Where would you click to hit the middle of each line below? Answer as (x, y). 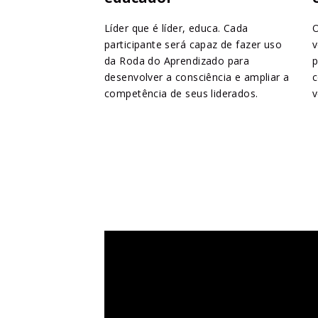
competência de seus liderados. (181, 94)
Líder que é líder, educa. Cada (176, 28)
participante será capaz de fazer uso (193, 45)
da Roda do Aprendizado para (177, 61)
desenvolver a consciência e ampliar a (197, 77)
